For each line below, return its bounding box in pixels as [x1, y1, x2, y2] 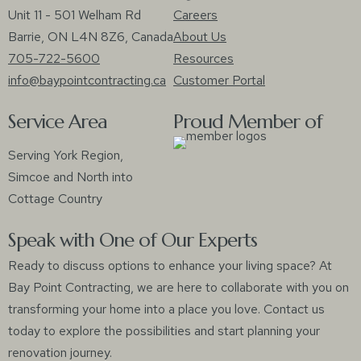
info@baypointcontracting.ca [8, 72, 166, 89]
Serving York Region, [8, 147, 123, 164]
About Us [173, 28, 226, 45]
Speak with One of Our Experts [8, 228, 257, 252]
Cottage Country [8, 190, 102, 207]
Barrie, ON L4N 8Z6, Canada [8, 28, 173, 45]
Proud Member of [173, 110, 322, 134]
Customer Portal [173, 72, 265, 89]
